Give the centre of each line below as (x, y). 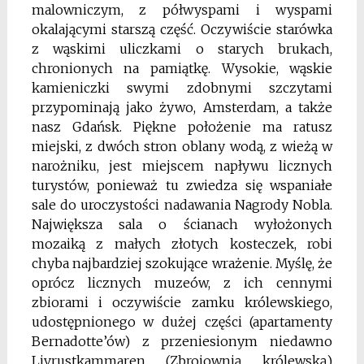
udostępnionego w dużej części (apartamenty (182, 322)
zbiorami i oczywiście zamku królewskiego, (182, 303)
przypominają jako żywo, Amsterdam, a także (182, 108)
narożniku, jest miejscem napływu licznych (182, 166)
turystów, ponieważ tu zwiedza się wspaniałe (182, 186)
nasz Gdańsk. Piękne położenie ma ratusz (182, 127)
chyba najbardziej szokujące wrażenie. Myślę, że (182, 264)
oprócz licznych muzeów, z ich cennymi (182, 283)
